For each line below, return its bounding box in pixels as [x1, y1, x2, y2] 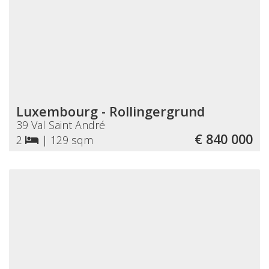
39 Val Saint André [16, 117, 105, 132]
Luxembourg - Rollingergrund [16, 102, 205, 120]
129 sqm [50, 132, 93, 147]
